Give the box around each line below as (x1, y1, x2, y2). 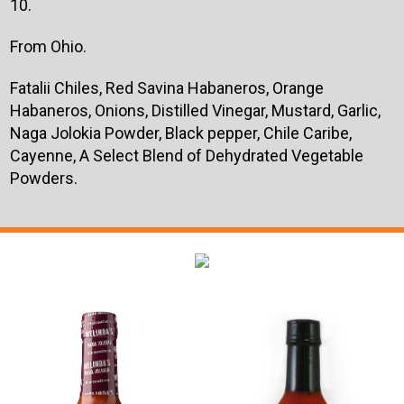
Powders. (9, 169, 78, 188)
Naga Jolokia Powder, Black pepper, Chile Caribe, (9, 124, 352, 143)
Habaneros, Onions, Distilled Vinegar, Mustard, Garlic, (9, 101, 381, 121)
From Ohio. (9, 37, 87, 57)
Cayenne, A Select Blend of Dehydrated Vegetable (9, 146, 363, 166)
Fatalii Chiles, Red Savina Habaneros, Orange (9, 78, 324, 98)
